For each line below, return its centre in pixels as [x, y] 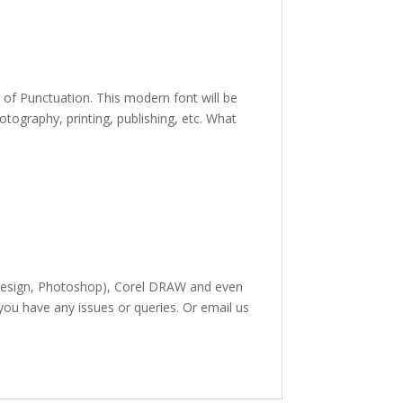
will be [220, 97]
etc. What [210, 118]
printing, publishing [121, 118]
